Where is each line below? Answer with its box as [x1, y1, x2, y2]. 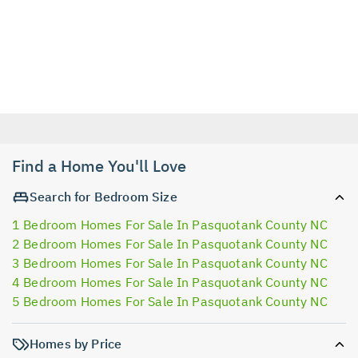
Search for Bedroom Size [30, 188, 177, 205]
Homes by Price [30, 336, 122, 352]
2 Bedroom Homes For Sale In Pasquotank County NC [12, 236, 328, 252]
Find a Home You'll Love [12, 154, 186, 177]
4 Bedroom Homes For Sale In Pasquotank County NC [12, 274, 328, 290]
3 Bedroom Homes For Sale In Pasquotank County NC [12, 255, 328, 271]
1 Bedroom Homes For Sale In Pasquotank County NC [12, 217, 328, 233]
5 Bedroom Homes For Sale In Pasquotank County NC [12, 293, 328, 309]
